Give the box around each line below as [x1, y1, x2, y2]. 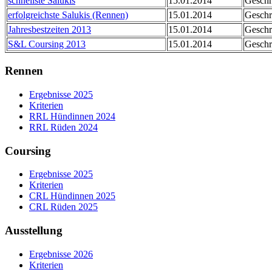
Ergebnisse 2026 [29, 248, 93, 259]
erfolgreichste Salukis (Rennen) [8, 10, 128, 21]
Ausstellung [5, 224, 63, 237]
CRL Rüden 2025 [29, 202, 98, 212]
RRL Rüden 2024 [29, 121, 98, 132]
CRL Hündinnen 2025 [29, 191, 115, 202]
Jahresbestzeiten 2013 [8, 24, 91, 35]
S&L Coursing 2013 [8, 39, 86, 50]
